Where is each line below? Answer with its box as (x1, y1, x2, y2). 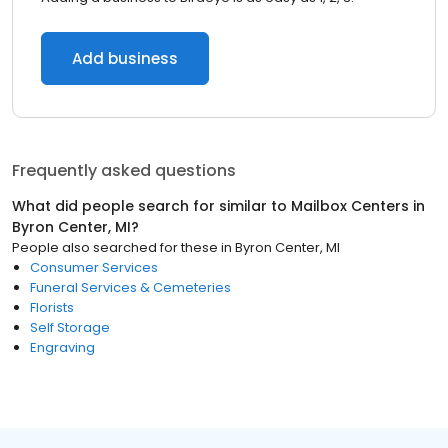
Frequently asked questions (12, 159, 236, 182)
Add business (72, 48, 178, 69)
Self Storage (30, 318, 110, 337)
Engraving (30, 338, 95, 357)
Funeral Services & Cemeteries (30, 278, 231, 297)
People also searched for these (12, 238, 218, 257)
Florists (30, 298, 74, 317)
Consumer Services (30, 258, 158, 277)
